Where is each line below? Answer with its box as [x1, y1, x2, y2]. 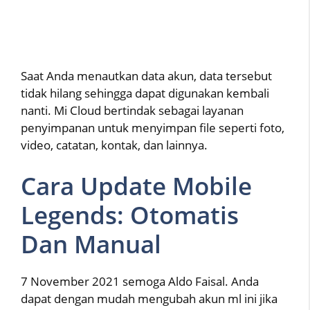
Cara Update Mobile [21, 169, 252, 202]
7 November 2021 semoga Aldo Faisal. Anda [21, 273, 259, 289]
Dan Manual [21, 227, 161, 260]
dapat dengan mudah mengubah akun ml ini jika [21, 290, 277, 307]
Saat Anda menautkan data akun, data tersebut [21, 68, 272, 84]
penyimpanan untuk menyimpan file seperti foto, [21, 120, 284, 136]
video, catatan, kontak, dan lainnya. [21, 137, 208, 154]
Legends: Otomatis [21, 198, 239, 231]
